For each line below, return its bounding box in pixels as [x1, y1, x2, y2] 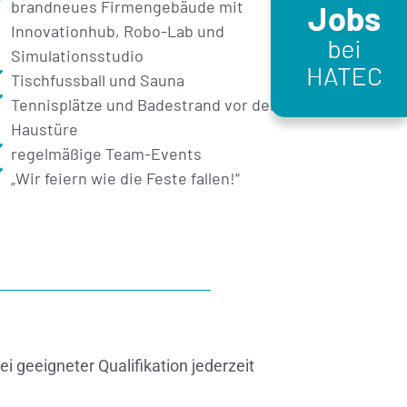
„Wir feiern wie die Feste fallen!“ [10, 168, 240, 189]
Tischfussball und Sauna [10, 70, 184, 91]
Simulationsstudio [10, 45, 144, 66]
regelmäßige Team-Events [10, 144, 202, 164]
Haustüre [10, 119, 78, 140]
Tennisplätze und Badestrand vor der [10, 94, 276, 115]
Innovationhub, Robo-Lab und [10, 21, 224, 42]
